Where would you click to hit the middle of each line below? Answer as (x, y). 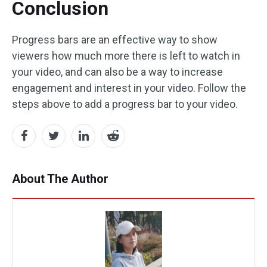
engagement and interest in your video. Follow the (129, 88)
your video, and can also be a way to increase (117, 72)
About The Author (60, 179)
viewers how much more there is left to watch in (126, 56)
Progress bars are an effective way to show (115, 40)
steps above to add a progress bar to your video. (125, 104)
